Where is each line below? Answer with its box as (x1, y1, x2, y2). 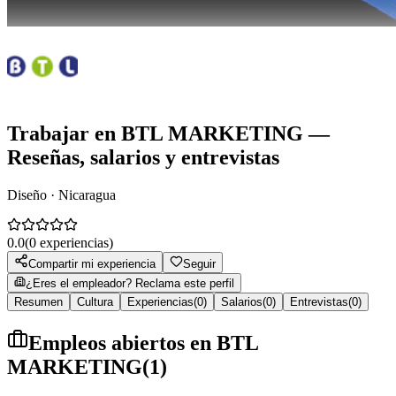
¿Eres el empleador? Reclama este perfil (26, 276, 234, 290)
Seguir (183, 256, 216, 270)
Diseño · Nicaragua (7, 187, 116, 202)
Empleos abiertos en (28, 331, 217, 354)
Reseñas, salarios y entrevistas (7, 145, 279, 169)
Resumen (14, 294, 63, 308)
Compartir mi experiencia (28, 256, 156, 270)
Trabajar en (7, 121, 121, 145)
